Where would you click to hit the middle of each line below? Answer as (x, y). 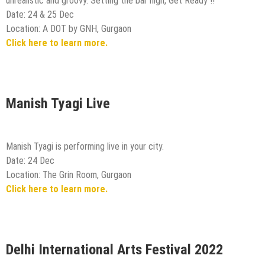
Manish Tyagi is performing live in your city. (85, 147)
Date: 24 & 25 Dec (40, 14)
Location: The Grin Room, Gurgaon (69, 175)
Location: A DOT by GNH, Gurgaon (69, 28)
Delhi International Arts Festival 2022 (114, 250)
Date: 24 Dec (30, 161)
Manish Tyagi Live (58, 103)
